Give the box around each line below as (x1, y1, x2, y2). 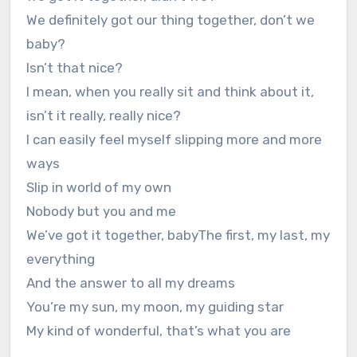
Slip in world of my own (25, 179, 171, 196)
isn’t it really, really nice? (25, 108, 181, 124)
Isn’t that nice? (25, 60, 123, 76)
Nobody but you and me (25, 203, 176, 220)
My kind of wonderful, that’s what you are (25, 323, 291, 339)
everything (25, 251, 95, 268)
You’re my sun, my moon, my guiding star (25, 299, 284, 316)
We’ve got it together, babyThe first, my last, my (25, 227, 330, 244)
